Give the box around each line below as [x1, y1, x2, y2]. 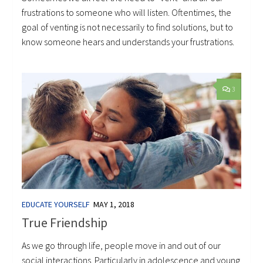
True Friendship [22, 214, 108, 231]
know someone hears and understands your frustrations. [22, 36, 235, 48]
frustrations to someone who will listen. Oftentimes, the [22, 6, 232, 19]
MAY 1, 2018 [93, 199, 135, 210]
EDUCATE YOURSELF [22, 199, 90, 210]
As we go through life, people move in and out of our [22, 239, 221, 251]
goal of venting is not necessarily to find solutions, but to [22, 21, 234, 33]
